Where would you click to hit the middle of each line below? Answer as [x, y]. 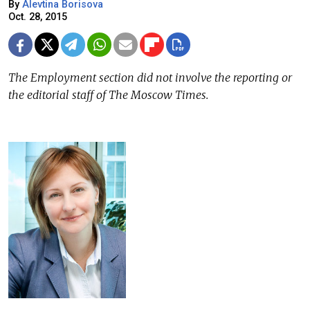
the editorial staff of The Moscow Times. [108, 95]
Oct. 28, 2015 [38, 17]
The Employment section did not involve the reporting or [150, 78]
